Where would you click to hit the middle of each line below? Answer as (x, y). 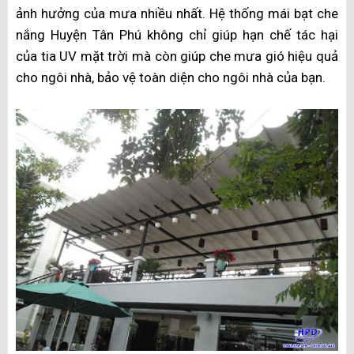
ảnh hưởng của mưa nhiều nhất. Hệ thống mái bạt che (177, 14)
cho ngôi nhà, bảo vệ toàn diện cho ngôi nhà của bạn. (171, 78)
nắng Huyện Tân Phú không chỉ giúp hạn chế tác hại (177, 35)
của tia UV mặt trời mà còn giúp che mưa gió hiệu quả (177, 56)
